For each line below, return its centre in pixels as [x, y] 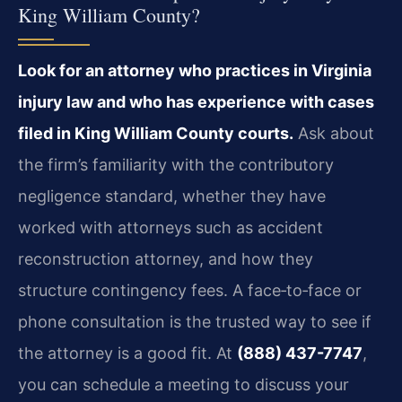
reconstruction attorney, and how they [166, 258]
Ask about [334, 133]
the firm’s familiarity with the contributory [176, 164]
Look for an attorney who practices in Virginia [195, 70]
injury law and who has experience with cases [196, 101]
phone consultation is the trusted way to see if [195, 321]
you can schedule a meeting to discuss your [184, 384]
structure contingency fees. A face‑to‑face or [190, 290]
